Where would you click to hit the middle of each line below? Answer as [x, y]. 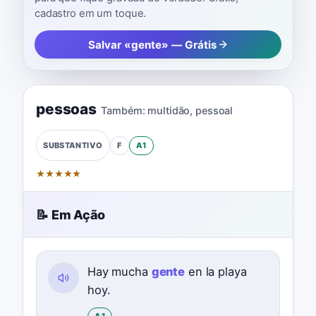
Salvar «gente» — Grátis [152, 44]
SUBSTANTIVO [73, 145]
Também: [123, 110]
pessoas [66, 109]
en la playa [216, 271]
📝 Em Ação [70, 214]
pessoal [214, 110]
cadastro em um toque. [91, 13]
